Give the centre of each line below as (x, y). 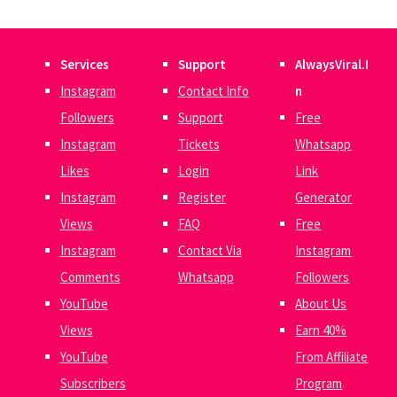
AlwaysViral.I (332, 65)
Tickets (198, 144)
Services (84, 65)
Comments (90, 277)
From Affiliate (332, 357)
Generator (324, 198)
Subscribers (93, 384)
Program (319, 384)
